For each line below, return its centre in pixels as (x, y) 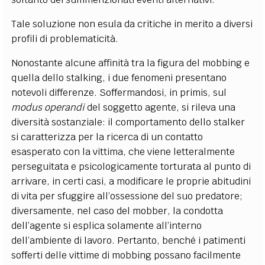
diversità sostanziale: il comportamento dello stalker (128, 122)
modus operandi (49, 107)
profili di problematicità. (65, 38)
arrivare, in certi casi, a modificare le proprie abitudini (131, 181)
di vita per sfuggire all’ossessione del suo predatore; (127, 196)
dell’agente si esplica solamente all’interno (107, 225)
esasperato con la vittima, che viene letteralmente (123, 151)
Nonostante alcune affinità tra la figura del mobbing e (131, 63)
